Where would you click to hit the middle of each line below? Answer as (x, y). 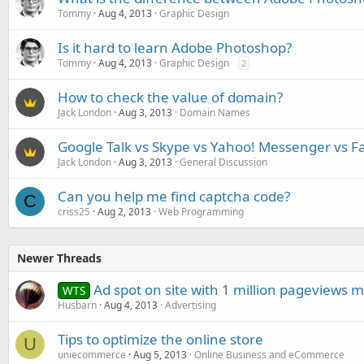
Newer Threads (59, 258)
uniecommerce (92, 355)
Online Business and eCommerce (269, 355)
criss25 (74, 212)
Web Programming (201, 212)
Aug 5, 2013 (160, 355)
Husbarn (77, 305)
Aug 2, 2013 (124, 212)
